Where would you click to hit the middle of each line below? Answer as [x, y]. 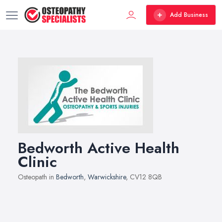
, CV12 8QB [144, 177]
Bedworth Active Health [99, 148]
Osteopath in [37, 177]
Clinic [37, 162]
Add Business [189, 15]
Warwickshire [107, 177]
